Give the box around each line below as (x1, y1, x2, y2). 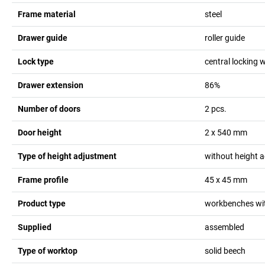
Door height (18, 127, 62, 137)
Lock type (18, 56, 54, 66)
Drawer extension (18, 80, 83, 90)
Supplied (18, 222, 51, 232)
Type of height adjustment (18, 151, 117, 161)
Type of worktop (18, 245, 77, 256)
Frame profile (18, 174, 69, 185)
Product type (18, 198, 66, 208)
